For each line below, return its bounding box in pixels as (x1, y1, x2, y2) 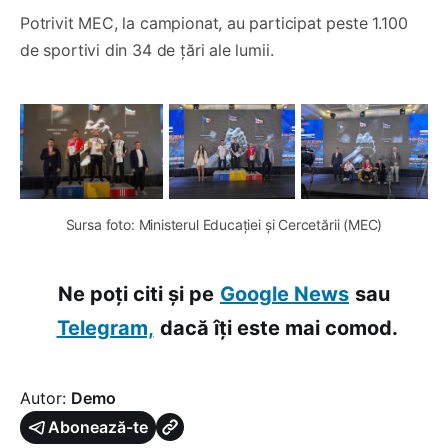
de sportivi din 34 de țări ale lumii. (20, 39, 274, 60)
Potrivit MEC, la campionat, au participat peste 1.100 (20, 12, 408, 33)
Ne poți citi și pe (58, 281, 214, 306)
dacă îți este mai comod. (159, 315, 398, 340)
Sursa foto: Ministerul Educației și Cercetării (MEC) (65, 215, 383, 233)
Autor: (20, 387, 71, 408)
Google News (220, 281, 349, 306)
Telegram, (56, 315, 154, 340)
